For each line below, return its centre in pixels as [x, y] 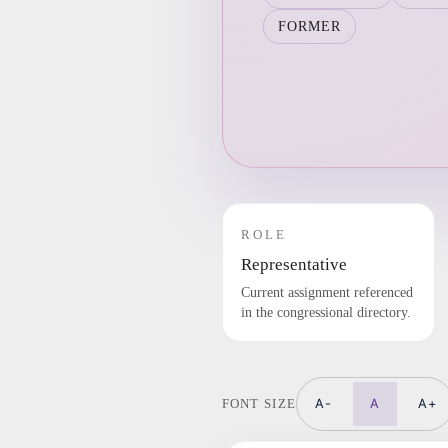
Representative [293, 265]
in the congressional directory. [325, 313]
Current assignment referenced [326, 293]
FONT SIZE [259, 403]
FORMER [309, 26]
